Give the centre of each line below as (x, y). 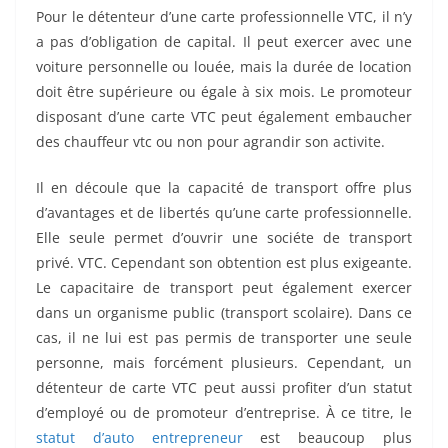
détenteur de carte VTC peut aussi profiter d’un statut (224, 388)
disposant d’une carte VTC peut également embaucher (224, 117)
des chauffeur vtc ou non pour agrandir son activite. (210, 142)
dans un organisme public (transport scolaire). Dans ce (224, 313)
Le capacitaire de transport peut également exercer (224, 288)
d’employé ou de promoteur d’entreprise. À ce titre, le (224, 413)
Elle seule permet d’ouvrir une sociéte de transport (224, 238)
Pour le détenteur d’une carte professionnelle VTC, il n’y (224, 17)
